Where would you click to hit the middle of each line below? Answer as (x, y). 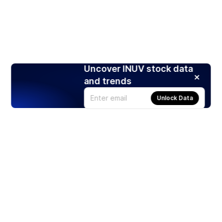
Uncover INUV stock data (139, 68)
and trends (108, 81)
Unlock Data (175, 98)
